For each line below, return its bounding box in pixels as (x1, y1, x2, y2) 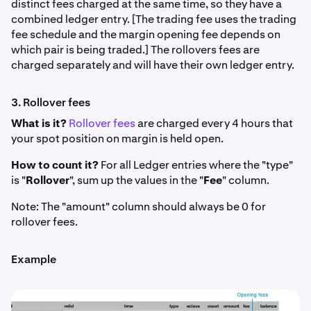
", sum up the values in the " (69, 173, 203, 187)
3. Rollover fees (11, 95, 90, 110)
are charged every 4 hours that (135, 116, 293, 131)
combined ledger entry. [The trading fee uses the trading (11, 12, 296, 26)
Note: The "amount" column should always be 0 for (11, 199, 266, 214)
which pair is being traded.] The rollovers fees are (11, 42, 260, 57)
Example (11, 252, 56, 267)
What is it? (11, 116, 67, 131)
